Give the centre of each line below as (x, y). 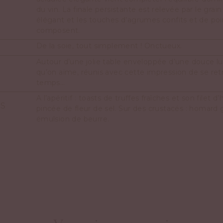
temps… (51, 82)
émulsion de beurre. (73, 119)
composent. (58, 30)
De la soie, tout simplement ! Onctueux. (109, 46)
